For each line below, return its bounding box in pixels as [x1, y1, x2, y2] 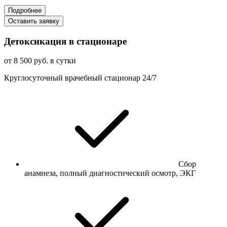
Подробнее [8, 6, 42, 14]
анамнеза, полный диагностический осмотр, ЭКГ [24, 169, 196, 178]
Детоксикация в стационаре [4, 35, 127, 47]
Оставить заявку [8, 17, 59, 25]
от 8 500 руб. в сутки [4, 56, 76, 65]
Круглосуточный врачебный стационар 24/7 [4, 73, 157, 83]
